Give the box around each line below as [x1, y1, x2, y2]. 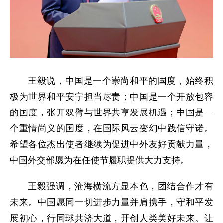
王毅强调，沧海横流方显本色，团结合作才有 [28, 181, 213, 192]
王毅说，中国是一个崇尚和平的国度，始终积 [28, 76, 213, 86]
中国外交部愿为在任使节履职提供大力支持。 [10, 155, 189, 166]
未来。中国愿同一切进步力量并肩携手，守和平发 [10, 197, 213, 208]
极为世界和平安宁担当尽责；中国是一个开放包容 [10, 92, 213, 102]
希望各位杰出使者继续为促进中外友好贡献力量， [10, 139, 213, 150]
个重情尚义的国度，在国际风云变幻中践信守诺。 [10, 123, 213, 134]
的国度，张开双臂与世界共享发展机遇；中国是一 [10, 108, 213, 118]
